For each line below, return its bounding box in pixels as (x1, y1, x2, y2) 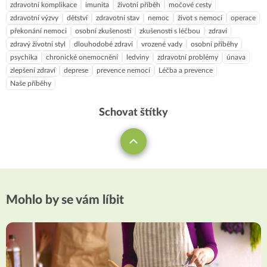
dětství (67, 14, 88, 21)
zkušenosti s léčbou (139, 27, 200, 35)
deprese (64, 66, 88, 74)
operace (231, 14, 256, 21)
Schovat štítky (99, 107, 168, 118)
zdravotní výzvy (10, 14, 58, 21)
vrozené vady (141, 40, 182, 48)
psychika (10, 53, 38, 61)
